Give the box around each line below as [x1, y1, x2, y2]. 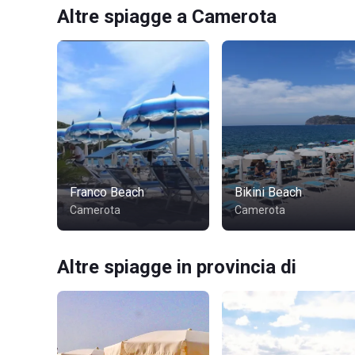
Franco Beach [70, 185, 144, 200]
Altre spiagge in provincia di [57, 256, 296, 278]
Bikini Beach [235, 185, 302, 200]
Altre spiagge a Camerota [57, 6, 277, 28]
